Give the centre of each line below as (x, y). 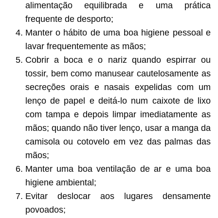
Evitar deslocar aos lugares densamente (118, 196)
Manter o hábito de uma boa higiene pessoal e (118, 32)
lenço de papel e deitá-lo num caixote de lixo (118, 100)
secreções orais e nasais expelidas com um (118, 87)
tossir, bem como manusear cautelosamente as (118, 73)
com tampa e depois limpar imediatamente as (118, 114)
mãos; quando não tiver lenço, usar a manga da (118, 128)
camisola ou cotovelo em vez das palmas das (118, 141)
